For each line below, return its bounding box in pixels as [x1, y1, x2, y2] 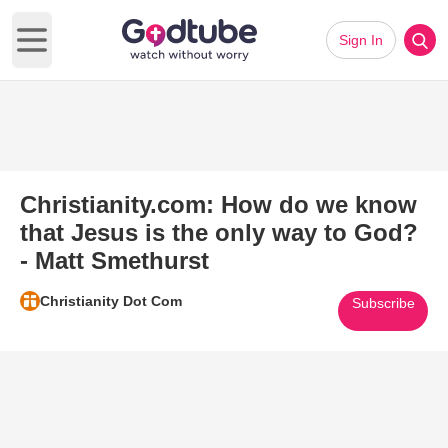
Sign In [339, 32, 383, 48]
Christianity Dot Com [40, 293, 182, 309]
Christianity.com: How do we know [20, 191, 417, 218]
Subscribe [351, 295, 415, 311]
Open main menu [30, 41, 153, 59]
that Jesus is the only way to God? [20, 219, 418, 246]
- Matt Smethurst [20, 247, 209, 274]
